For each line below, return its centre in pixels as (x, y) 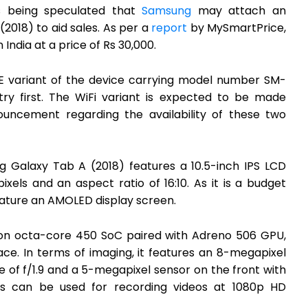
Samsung (167, 11)
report (169, 28)
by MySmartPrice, (237, 28)
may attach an (239, 11)
